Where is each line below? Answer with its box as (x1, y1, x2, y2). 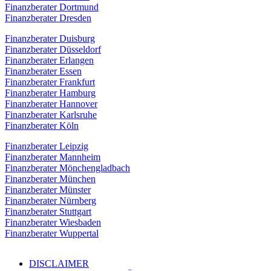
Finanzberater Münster (5, 184, 91, 195)
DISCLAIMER (29, 258, 89, 269)
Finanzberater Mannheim (5, 151, 100, 162)
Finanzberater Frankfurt (5, 76, 95, 87)
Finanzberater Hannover (5, 98, 97, 109)
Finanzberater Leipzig (5, 140, 88, 151)
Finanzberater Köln (5, 120, 79, 131)
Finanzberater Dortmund (5, 1, 99, 12)
